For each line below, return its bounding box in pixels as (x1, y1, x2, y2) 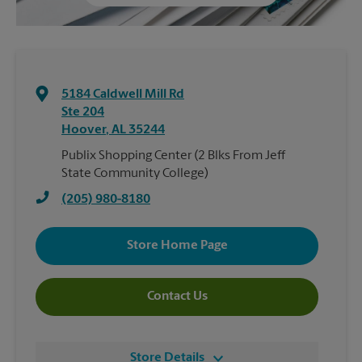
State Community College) (61, 166, 208, 180)
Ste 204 (61, 105, 104, 119)
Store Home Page (126, 239, 228, 253)
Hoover (61, 123, 106, 137)
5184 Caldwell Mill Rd (61, 87, 184, 101)
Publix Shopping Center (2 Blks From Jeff (61, 149, 285, 162)
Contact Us (146, 290, 208, 304)
